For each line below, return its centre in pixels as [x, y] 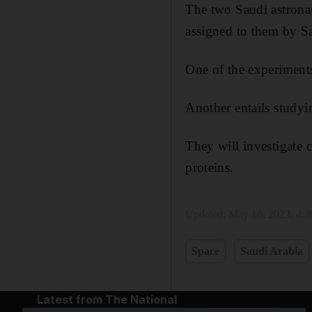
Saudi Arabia [272, 251]
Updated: [207, 214]
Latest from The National [107, 300]
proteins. [210, 168]
